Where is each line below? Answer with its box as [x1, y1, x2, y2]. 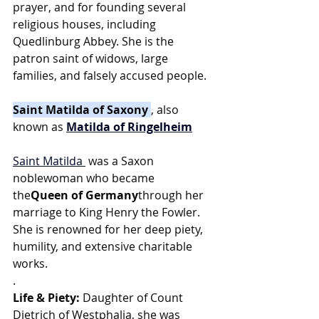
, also [151, 102, 182, 117]
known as [13, 119, 66, 135]
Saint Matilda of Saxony [13, 102, 151, 117]
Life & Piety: [13, 290, 80, 305]
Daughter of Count [80, 290, 186, 305]
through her [138, 187, 206, 203]
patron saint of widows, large [13, 51, 171, 66]
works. [13, 256, 48, 271]
